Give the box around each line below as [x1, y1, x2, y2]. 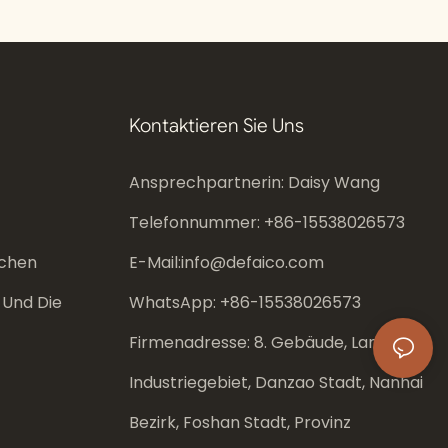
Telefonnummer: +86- [128, 211, 303, 235]
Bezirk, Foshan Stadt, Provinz [128, 411, 351, 435]
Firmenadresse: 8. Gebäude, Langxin [128, 331, 409, 355]
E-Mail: [128, 251, 181, 275]
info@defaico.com [180, 251, 324, 275]
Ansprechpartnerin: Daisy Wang [128, 171, 380, 195]
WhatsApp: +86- [128, 291, 259, 315]
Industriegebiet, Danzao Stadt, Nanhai [128, 371, 423, 395]
